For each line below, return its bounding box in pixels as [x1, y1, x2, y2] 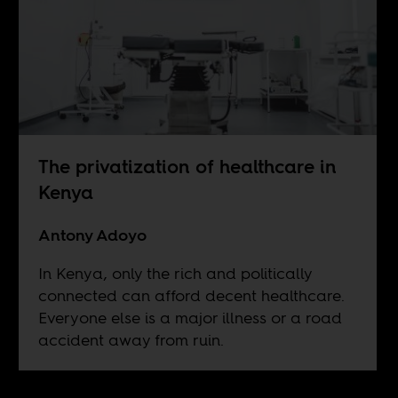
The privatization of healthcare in [37, 154, 337, 180]
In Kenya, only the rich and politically [37, 262, 312, 285]
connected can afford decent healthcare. [37, 284, 345, 307]
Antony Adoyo [37, 224, 147, 247]
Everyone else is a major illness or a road [37, 306, 342, 330]
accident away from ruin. [37, 329, 224, 352]
